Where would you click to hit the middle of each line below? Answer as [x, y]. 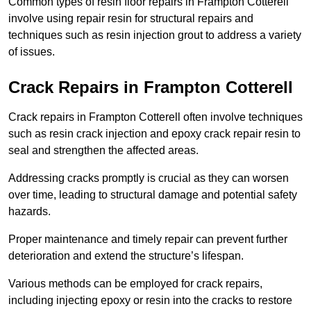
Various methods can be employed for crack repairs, [135, 284]
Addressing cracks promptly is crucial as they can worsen [149, 178]
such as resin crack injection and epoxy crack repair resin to [154, 134]
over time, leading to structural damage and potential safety [153, 195]
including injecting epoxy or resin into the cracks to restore [150, 301]
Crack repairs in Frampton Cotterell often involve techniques [155, 117]
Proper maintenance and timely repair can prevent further [148, 239]
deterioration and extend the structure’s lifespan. [126, 256]
